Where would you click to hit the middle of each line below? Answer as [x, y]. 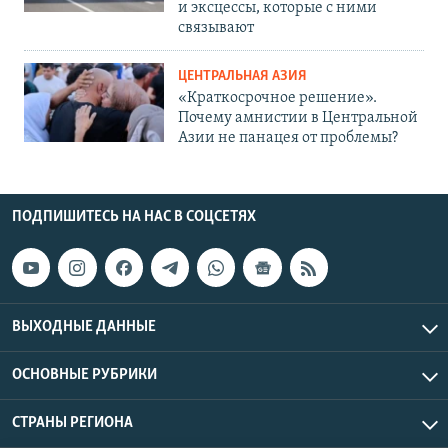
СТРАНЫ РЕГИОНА [72, 422]
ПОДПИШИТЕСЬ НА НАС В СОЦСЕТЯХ [134, 217]
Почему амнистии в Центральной [298, 118]
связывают [216, 28]
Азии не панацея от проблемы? [288, 138]
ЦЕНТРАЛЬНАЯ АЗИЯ [242, 77]
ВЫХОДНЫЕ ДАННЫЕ [84, 326]
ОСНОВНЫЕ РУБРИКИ [84, 374]
